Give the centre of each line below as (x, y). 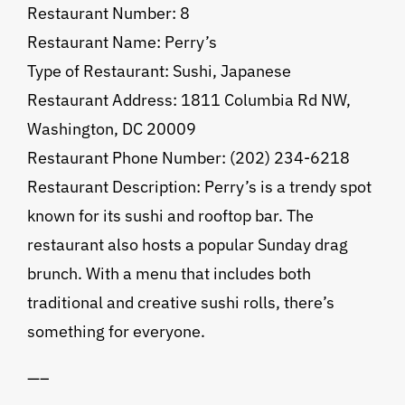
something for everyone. (116, 332)
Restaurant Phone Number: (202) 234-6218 (188, 158)
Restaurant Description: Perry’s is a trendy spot (199, 187)
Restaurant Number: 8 (108, 14)
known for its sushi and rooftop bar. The (170, 216)
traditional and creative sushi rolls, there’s (180, 303)
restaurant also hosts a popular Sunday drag (187, 245)
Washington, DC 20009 (111, 129)
